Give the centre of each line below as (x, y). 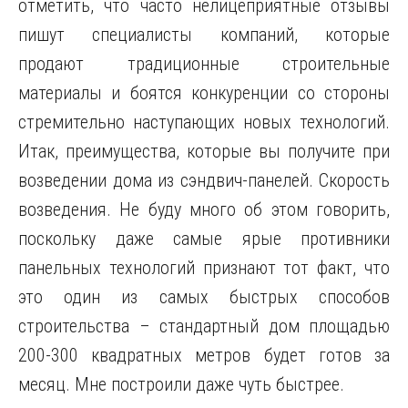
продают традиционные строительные (204, 64)
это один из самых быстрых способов (204, 297)
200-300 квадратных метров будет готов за (204, 355)
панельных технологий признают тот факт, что (204, 268)
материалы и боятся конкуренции (153, 93)
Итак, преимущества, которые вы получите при (204, 151)
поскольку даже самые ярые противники (204, 239)
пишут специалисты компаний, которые (204, 35)
